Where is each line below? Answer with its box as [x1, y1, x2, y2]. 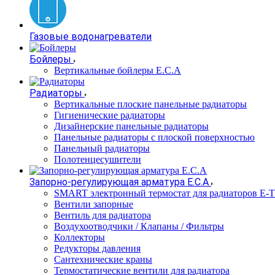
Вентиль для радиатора [54, 210, 151, 220]
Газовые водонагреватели [29, 31, 152, 42]
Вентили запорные [54, 199, 133, 209]
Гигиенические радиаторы [54, 110, 165, 120]
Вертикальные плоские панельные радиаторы [54, 99, 247, 109]
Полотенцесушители [54, 154, 141, 165]
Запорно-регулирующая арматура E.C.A [29, 176, 209, 188]
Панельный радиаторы [54, 143, 150, 153]
